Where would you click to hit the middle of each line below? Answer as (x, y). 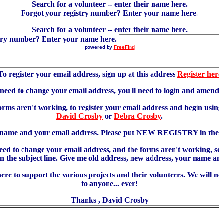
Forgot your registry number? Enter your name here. (109, 13)
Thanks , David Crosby (109, 200)
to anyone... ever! (109, 184)
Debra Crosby (137, 116)
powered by (99, 47)
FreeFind (124, 47)
